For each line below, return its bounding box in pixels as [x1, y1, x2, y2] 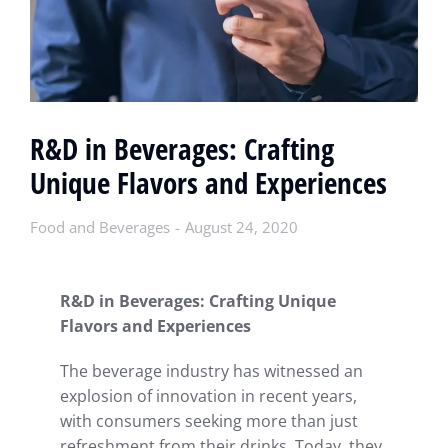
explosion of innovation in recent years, [60, 384, 357, 407]
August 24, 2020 [185, 216, 298, 237]
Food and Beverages [30, 216, 170, 237]
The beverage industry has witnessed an [60, 359, 363, 382]
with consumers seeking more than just [60, 409, 358, 432]
